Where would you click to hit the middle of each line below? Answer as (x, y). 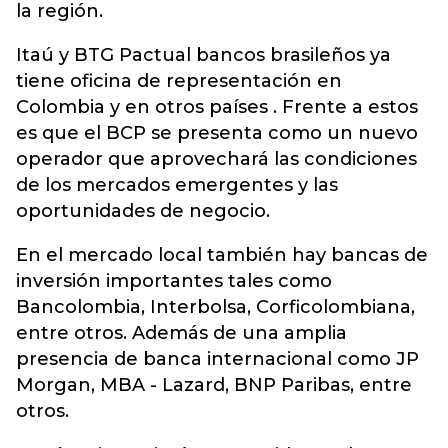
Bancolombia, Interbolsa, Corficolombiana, (215, 307)
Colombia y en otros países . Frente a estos (217, 107)
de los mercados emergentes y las (177, 185)
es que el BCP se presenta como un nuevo (217, 133)
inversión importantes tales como (174, 281)
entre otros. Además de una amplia (181, 333)
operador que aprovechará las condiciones (216, 159)
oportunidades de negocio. (143, 211)
